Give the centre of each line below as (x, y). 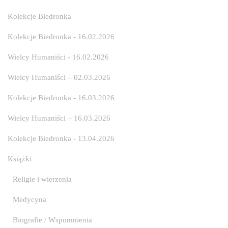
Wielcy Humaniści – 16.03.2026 (59, 118)
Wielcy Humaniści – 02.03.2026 (59, 77)
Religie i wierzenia (42, 179)
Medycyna (30, 199)
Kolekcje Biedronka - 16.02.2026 (61, 36)
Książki (20, 159)
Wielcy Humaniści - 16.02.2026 (58, 57)
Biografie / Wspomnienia (52, 220)
